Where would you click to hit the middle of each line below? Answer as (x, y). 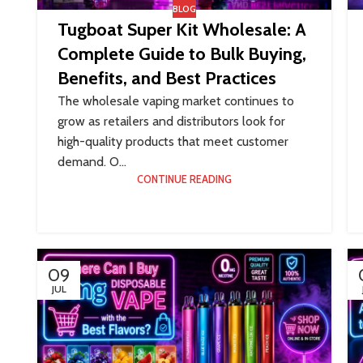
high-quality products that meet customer (173, 142)
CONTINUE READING (185, 180)
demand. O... (92, 162)
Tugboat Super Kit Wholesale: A (182, 30)
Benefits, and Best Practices (167, 79)
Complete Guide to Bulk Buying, (182, 54)
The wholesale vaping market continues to (176, 101)
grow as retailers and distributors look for (171, 122)
